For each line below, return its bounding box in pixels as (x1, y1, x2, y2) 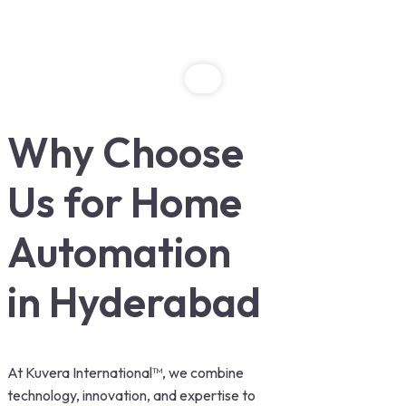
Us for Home (7, 176, 242, 229)
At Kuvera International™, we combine (7, 363, 244, 382)
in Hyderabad (7, 275, 261, 329)
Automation (7, 226, 231, 279)
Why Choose (7, 126, 244, 179)
